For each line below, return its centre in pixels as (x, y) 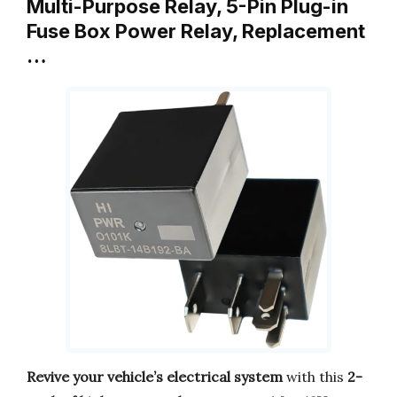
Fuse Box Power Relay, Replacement (196, 31)
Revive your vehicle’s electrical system (155, 377)
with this (315, 377)
